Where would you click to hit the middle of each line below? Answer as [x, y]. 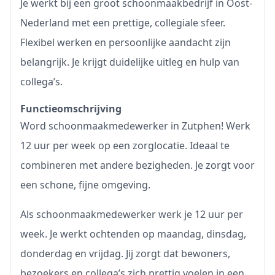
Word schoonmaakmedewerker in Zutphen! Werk [135, 126]
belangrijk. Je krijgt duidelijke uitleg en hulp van [130, 62]
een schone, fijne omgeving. [85, 185]
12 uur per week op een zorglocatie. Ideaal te [125, 145]
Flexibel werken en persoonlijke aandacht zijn [126, 42]
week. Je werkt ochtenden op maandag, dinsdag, [133, 234]
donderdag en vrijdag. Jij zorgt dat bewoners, [125, 254]
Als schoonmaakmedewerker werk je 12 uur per [132, 214]
